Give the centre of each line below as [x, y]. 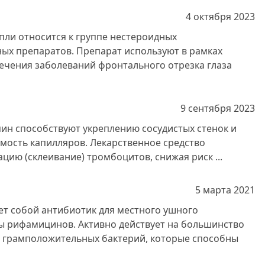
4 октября [209, 17]
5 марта [213, 190]
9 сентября [206, 108]
